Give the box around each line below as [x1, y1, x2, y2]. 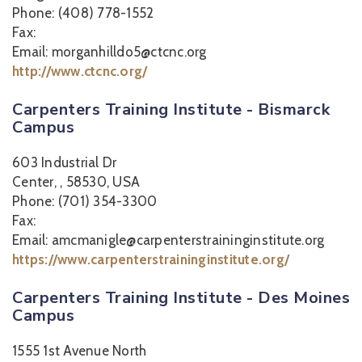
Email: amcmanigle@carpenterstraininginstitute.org [12, 232, 325, 248]
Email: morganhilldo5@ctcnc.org [12, 44, 207, 60]
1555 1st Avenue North [12, 343, 147, 359]
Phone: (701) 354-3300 [12, 193, 158, 209]
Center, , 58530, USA [12, 174, 140, 190]
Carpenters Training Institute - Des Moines [12, 287, 350, 309]
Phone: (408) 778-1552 [12, 5, 154, 21]
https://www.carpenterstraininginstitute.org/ [12, 251, 289, 267]
